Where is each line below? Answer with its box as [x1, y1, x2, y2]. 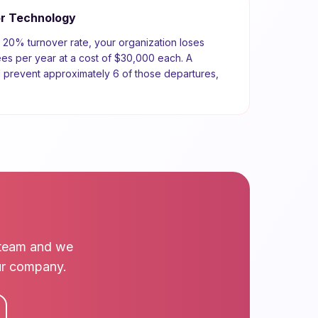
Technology [9, 11, 76, 25]
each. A [155, 52, 192, 64]
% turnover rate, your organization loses [15, 36, 204, 48]
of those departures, [119, 67, 219, 79]
